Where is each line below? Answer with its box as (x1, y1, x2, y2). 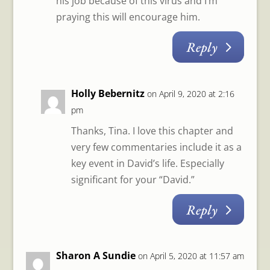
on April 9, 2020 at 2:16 (146, 87, 234, 99)
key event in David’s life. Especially (71, 156, 224, 170)
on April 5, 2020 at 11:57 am (137, 250, 244, 262)
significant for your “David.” (71, 172, 195, 186)
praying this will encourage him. (55, 10, 200, 24)
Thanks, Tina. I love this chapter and (71, 124, 233, 137)
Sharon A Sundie (55, 249, 136, 263)
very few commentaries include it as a (71, 140, 242, 154)
